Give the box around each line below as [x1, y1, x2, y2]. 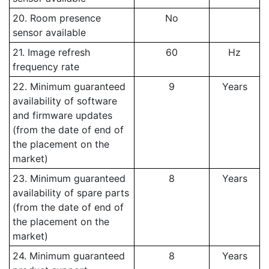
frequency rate [12, 61, 79, 73]
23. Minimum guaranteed [12, 172, 125, 184]
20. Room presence [12, 12, 101, 24]
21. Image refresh [12, 46, 90, 58]
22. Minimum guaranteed [12, 80, 125, 92]
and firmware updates [12, 109, 112, 121]
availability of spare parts [12, 187, 129, 199]
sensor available [12, 26, 86, 38]
